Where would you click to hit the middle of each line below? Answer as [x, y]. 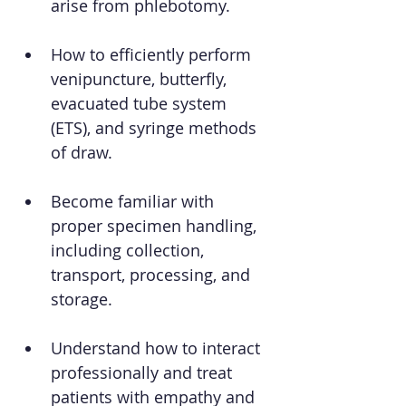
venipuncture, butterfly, [141, 79]
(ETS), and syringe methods [156, 128]
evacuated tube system [141, 103]
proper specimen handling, [156, 226]
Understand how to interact [158, 348]
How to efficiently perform [153, 54]
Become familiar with [135, 201]
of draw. [82, 152]
